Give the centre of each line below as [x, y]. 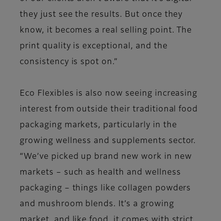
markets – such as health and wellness [100, 173]
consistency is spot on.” [69, 62]
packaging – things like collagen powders [106, 189]
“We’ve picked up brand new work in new [106, 157]
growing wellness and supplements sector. [108, 141]
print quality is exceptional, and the [94, 47]
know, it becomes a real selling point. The [106, 31]
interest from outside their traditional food [109, 110]
